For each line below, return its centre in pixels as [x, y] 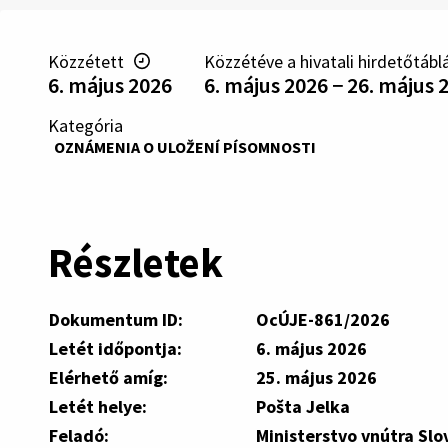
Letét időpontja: [115, 348]
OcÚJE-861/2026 [323, 319]
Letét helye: [98, 406]
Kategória [85, 125]
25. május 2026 [316, 377]
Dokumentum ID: [116, 319]
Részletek [135, 262]
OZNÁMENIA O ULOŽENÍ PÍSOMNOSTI [184, 147]
